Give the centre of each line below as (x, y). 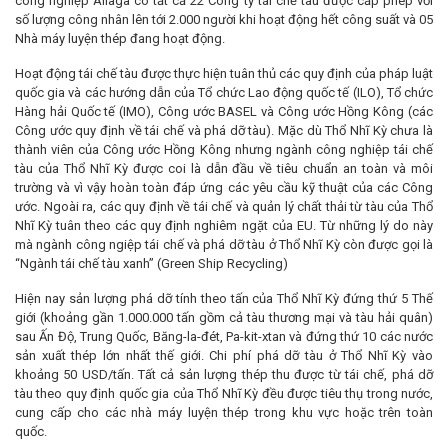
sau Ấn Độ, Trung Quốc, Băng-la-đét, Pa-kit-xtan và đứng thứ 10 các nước (224, 336)
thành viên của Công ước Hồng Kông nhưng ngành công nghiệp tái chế (224, 149)
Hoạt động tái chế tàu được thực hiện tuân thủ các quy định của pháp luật (224, 73)
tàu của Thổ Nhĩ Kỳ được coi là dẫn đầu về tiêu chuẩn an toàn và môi (224, 168)
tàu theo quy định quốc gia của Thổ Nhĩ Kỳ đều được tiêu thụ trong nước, (224, 393)
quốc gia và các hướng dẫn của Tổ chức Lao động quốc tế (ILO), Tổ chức (224, 92)
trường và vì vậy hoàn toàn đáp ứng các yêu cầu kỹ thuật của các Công (224, 187)
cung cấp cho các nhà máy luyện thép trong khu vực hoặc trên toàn (224, 412)
